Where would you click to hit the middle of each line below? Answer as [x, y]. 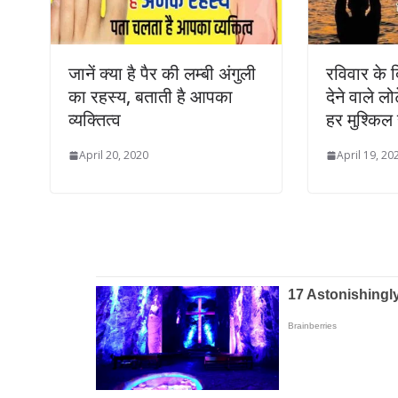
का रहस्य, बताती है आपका [151, 97]
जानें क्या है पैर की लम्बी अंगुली [162, 74]
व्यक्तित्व [95, 120]
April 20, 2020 [114, 155]
